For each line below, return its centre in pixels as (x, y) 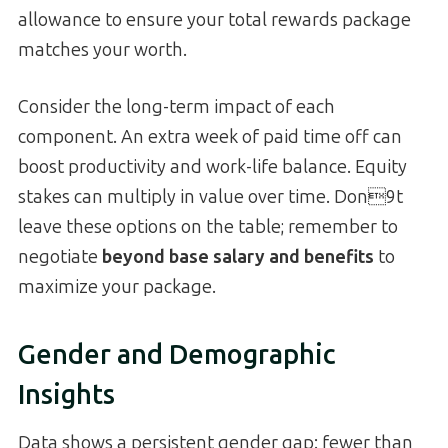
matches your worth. (102, 50)
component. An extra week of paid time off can (210, 137)
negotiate (60, 257)
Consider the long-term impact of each (176, 107)
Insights (66, 394)
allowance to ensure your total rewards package (214, 20)
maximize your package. (117, 287)
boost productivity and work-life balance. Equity (212, 167)
